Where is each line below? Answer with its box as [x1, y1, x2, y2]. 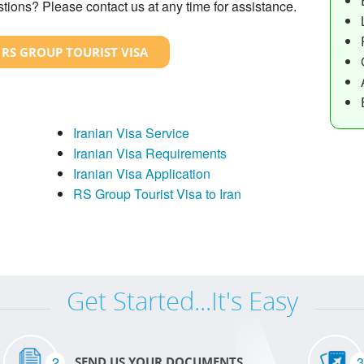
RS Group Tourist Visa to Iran [72, 184, 241, 203]
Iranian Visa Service [72, 123, 189, 142]
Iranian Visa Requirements [72, 143, 227, 162]
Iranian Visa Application [72, 163, 210, 183]
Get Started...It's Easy [66, 283, 298, 318]
